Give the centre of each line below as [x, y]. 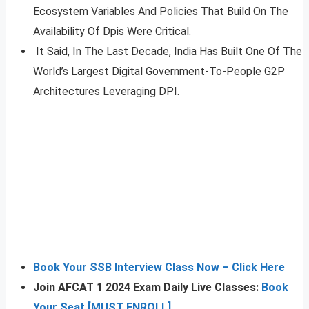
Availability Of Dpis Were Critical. [112, 31]
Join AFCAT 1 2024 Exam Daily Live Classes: [147, 287]
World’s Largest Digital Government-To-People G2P [159, 71]
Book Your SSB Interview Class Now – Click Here [159, 267]
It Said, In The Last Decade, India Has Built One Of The [168, 51]
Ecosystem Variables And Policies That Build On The [161, 11]
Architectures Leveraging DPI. [106, 91]
